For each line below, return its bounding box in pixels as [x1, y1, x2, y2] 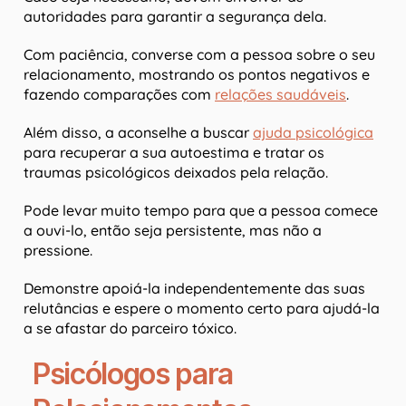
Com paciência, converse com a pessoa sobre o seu [24, 45, 375, 64]
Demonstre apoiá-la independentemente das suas [24, 279, 365, 298]
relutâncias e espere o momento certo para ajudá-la [24, 299, 380, 318]
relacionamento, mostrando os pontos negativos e [24, 65, 370, 84]
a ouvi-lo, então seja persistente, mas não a [24, 221, 322, 240]
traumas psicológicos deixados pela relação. [24, 163, 332, 182]
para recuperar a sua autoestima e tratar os [24, 143, 324, 162]
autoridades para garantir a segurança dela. [24, 7, 330, 26]
